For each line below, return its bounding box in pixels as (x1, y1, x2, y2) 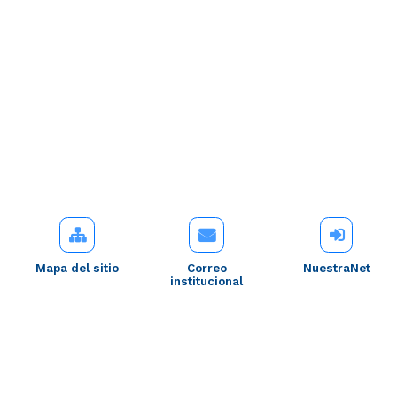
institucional (170, 274, 244, 288)
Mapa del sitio (35, 261, 120, 275)
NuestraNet (302, 261, 370, 275)
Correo (186, 261, 227, 275)
